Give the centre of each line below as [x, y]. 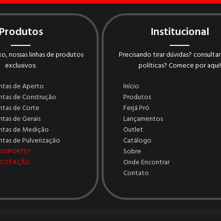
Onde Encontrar [147, 163]
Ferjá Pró [136, 109]
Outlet [133, 130]
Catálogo [137, 141]
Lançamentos [143, 119]
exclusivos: [20, 66]
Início [131, 87]
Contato [136, 174]
